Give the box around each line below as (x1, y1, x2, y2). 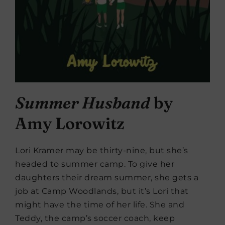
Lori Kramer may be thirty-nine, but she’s (15, 145, 188, 155)
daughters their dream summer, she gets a (15, 172, 198, 182)
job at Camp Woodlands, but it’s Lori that (15, 186, 189, 196)
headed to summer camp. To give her (15, 159, 174, 169)
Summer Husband (15, 92, 150, 113)
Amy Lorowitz (15, 113, 125, 133)
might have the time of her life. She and (15, 199, 184, 209)
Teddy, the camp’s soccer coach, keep (15, 213, 175, 223)
